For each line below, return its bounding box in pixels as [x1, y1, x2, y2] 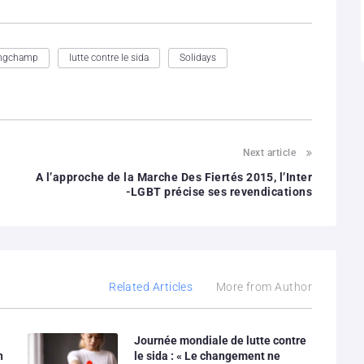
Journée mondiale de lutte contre [133, 333, 306, 347]
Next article [242, 146, 296, 158]
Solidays [180, 51, 216, 63]
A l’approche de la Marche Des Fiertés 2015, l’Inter [36, 170, 312, 184]
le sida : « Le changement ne [133, 349, 280, 362]
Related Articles [109, 279, 193, 293]
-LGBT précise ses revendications [125, 184, 312, 198]
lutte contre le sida [69, 51, 149, 63]
